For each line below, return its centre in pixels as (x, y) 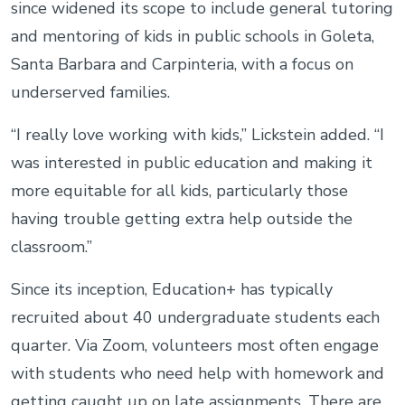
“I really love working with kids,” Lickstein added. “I (198, 134)
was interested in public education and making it (192, 162)
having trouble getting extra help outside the (182, 218)
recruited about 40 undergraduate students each (195, 317)
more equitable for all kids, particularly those (179, 190)
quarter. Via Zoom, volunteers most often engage (195, 345)
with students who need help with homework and (198, 373)
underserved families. (97, 92)
